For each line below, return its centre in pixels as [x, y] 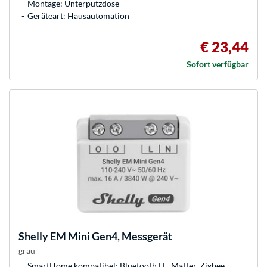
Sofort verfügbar [218, 64]
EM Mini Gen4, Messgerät [110, 236]
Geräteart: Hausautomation [78, 16]
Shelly [33, 236]
